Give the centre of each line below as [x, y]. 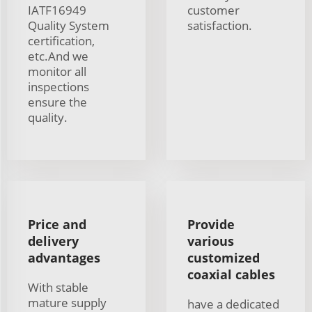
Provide [211, 225]
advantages [64, 258]
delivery [53, 241]
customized [224, 258]
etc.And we [58, 56]
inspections [58, 87]
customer [213, 10]
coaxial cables [231, 275]
